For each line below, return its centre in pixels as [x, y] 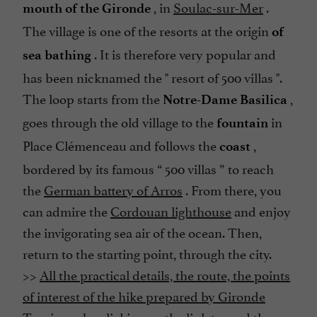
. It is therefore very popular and [184, 53]
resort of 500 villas [222, 77]
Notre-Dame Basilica [225, 100]
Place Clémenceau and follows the [121, 145]
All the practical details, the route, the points [165, 274]
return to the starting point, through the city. [147, 253]
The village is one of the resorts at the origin [147, 30]
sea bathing [57, 55]
